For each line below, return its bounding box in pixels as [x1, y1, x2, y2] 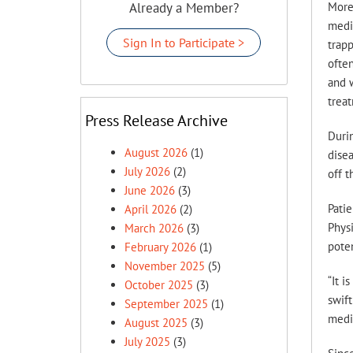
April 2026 [124, 202, 176, 217]
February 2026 [124, 240, 196, 255]
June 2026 [124, 183, 175, 198]
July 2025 [124, 334, 170, 349]
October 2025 [124, 277, 193, 292]
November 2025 [124, 258, 205, 273]
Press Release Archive [85, 110, 228, 131]
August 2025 [124, 315, 188, 330]
